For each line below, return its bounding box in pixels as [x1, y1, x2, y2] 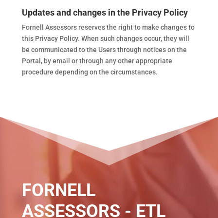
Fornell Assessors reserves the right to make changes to [21, 23, 195, 31]
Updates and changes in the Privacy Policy [21, 7, 188, 18]
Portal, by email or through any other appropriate [21, 57, 172, 65]
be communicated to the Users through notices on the [21, 46, 187, 54]
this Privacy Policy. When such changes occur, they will [21, 35, 189, 42]
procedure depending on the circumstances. [21, 68, 158, 76]
